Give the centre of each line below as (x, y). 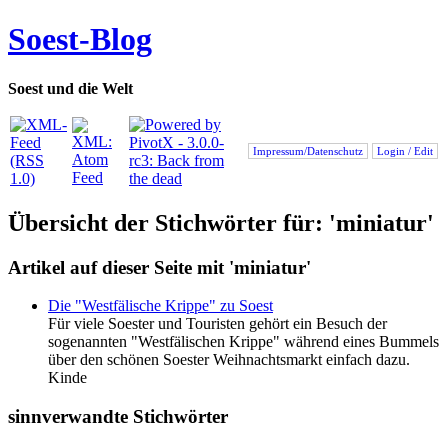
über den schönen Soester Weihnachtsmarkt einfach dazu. (229, 360)
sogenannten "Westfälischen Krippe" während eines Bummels (243, 342)
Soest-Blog (80, 39)
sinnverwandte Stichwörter (118, 417)
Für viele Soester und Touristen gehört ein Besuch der (217, 324)
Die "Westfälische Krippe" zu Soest (160, 306)
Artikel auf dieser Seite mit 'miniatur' (159, 267)
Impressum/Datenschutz (308, 150)
